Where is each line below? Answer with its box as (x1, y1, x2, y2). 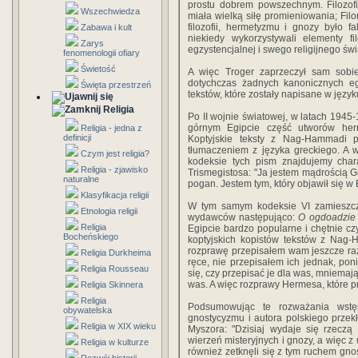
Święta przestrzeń (81, 80, 151, 89)
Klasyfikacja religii (81, 190, 149, 200)
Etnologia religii (81, 206, 137, 216)
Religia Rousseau (81, 264, 149, 273)
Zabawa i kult (81, 22, 132, 32)
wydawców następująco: (188, 212, 299, 223)
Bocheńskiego (63, 232, 118, 241)
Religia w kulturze (81, 337, 149, 347)
